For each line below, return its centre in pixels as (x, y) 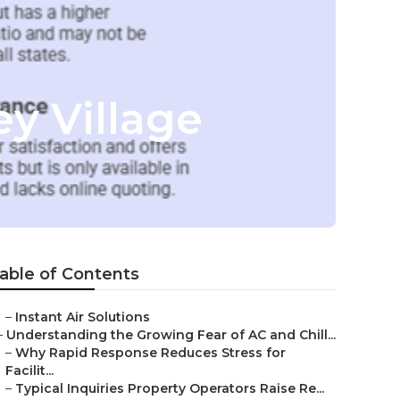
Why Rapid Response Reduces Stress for (150, 353)
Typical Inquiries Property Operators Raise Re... (170, 388)
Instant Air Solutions (83, 317)
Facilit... (29, 371)
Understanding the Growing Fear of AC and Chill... (171, 335)
